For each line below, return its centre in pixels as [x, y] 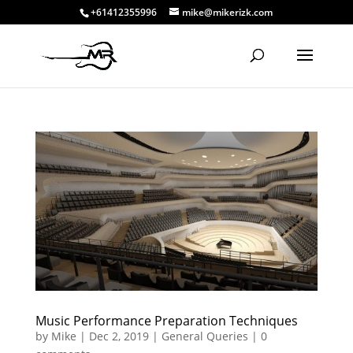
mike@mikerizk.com [228, 12]
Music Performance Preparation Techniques [166, 320]
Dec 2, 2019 [119, 336]
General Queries [204, 336]
